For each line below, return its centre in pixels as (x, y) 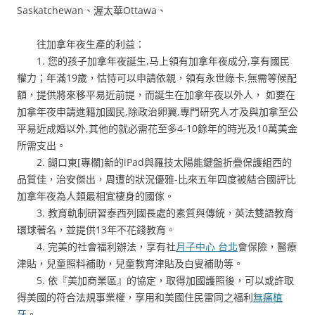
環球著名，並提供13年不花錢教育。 (96, 230)
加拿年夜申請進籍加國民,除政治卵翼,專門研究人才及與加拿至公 (157, 111)
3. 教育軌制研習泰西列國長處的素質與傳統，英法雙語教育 (155, 213)
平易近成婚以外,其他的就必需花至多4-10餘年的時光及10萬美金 (157, 128)
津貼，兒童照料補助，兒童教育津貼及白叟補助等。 (130, 263)
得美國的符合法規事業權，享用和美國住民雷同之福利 (135, 297)
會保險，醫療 (267, 246)
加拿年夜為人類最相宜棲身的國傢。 (96, 196)
